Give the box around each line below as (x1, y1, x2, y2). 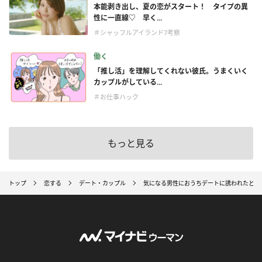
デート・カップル (79, 178, 126, 187)
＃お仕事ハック (94, 92, 139, 102)
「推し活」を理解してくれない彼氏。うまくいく (94, 66, 248, 77)
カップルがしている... (94, 77, 162, 88)
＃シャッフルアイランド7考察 (94, 28, 180, 37)
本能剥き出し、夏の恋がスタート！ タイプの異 (94, 2, 248, 12)
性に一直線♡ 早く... (94, 13, 162, 23)
